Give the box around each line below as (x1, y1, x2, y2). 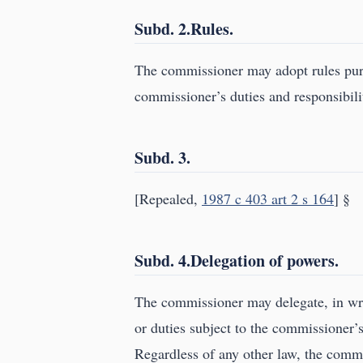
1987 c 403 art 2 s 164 (202, 189, 334, 209)
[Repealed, (135, 189, 202, 209)
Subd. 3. (135, 146, 190, 170)
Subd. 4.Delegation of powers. (135, 249, 339, 273)
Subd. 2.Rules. (135, 17, 233, 41)
